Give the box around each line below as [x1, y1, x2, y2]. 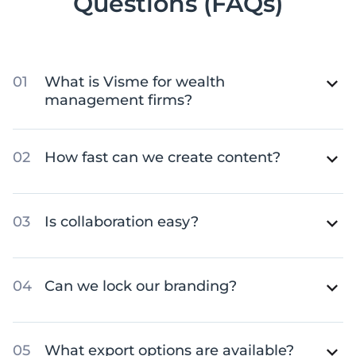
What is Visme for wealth [44, 73, 225, 91]
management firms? [44, 91, 192, 110]
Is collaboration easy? [44, 213, 199, 231]
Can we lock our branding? [44, 277, 237, 296]
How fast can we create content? [44, 149, 281, 167]
